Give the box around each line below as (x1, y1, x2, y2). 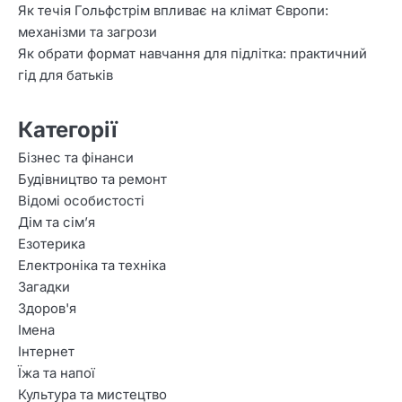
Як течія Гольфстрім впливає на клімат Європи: (18, 3, 328, 20)
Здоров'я (18, 301, 76, 318)
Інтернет (18, 344, 74, 361)
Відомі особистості (18, 193, 144, 210)
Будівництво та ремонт (18, 171, 167, 188)
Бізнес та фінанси (18, 150, 134, 167)
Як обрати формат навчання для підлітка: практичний (18, 46, 367, 63)
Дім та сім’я (18, 214, 95, 232)
